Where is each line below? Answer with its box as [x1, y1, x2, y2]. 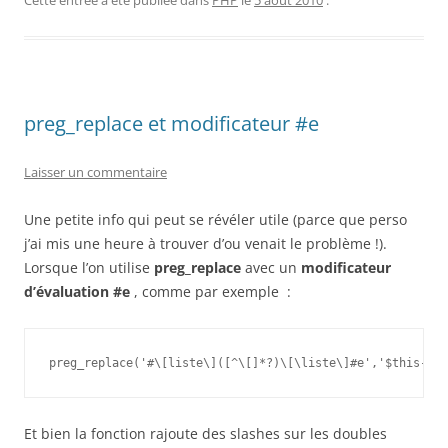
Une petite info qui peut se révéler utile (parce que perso [24, 210, 407, 229]
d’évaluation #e [24, 282, 130, 301]
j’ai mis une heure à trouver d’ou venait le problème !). [24, 234, 387, 253]
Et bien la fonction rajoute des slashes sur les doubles [24, 424, 387, 443]
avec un [241, 258, 301, 277]
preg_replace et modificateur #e [24, 110, 319, 137]
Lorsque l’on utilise [24, 258, 154, 277]
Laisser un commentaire [24, 163, 167, 181]
